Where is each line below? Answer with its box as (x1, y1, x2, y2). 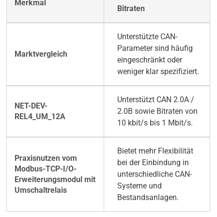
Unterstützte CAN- (117, 32, 177, 42)
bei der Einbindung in (117, 158, 189, 168)
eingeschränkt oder (117, 55, 182, 65)
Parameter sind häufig (117, 44, 193, 53)
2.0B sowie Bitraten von (117, 107, 198, 116)
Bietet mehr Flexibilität (117, 146, 193, 156)
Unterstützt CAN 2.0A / (117, 95, 194, 105)
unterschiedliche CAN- (117, 170, 192, 179)
